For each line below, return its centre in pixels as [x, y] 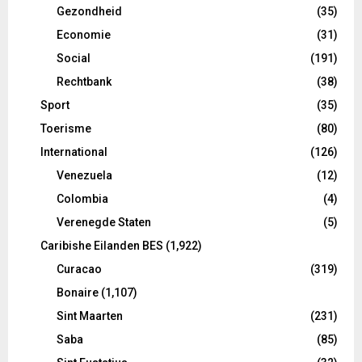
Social [74, 58]
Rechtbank [84, 81]
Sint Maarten [90, 316]
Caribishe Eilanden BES [102, 245]
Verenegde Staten [104, 222]
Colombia [82, 198]
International [74, 152]
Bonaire [78, 292]
